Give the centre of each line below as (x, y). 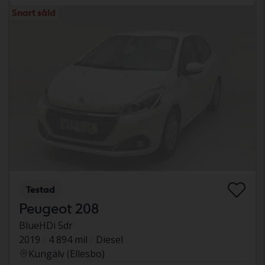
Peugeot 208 (59, 209)
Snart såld (34, 12)
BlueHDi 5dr (46, 226)
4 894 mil (68, 240)
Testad (41, 190)
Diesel (109, 240)
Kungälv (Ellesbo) (67, 254)
